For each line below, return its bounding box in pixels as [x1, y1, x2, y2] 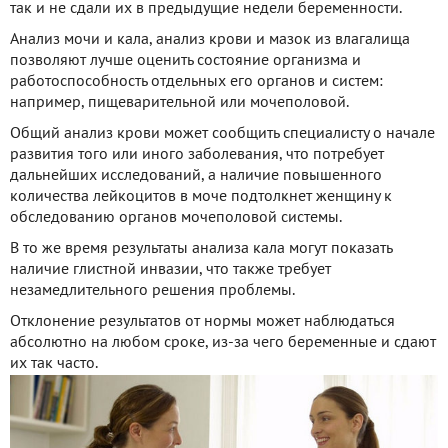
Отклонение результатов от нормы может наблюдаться [10, 314, 395, 329]
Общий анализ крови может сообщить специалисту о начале [10, 126, 435, 141]
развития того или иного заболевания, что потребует [10, 147, 384, 162]
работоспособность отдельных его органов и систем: [10, 74, 383, 89]
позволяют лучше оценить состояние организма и [10, 53, 361, 68]
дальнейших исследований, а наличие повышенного [10, 168, 382, 183]
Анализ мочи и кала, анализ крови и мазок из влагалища [10, 32, 410, 47]
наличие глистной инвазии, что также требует [10, 262, 331, 277]
